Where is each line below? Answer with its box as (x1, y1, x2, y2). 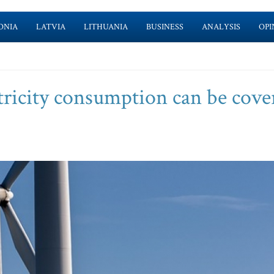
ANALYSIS (201, 21, 240, 32)
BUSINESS (146, 21, 183, 32)
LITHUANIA (83, 21, 128, 32)
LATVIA (35, 21, 65, 32)
